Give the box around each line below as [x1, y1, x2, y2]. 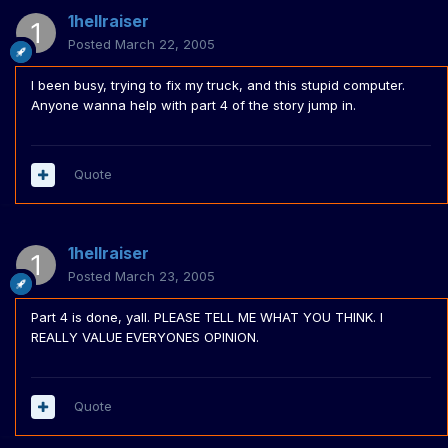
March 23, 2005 [115, 268, 215, 285]
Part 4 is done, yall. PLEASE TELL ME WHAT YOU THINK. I [31, 309, 383, 326]
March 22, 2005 [115, 36, 215, 53]
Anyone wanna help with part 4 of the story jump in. [31, 97, 356, 114]
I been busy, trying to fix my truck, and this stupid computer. [31, 77, 405, 94]
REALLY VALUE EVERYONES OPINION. [31, 329, 259, 346]
